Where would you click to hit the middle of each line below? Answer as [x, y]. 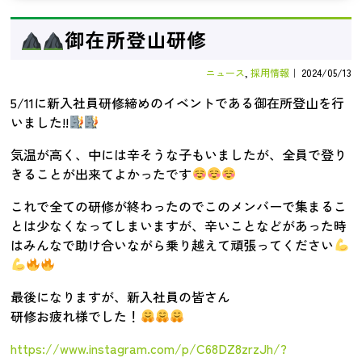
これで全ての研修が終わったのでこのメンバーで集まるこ [179, 206]
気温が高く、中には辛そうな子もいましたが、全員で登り [179, 154]
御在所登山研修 [136, 40]
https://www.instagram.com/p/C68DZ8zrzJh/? [149, 348]
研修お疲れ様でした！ [76, 316]
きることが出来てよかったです [101, 173]
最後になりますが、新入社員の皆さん [121, 296]
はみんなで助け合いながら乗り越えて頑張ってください [173, 244]
